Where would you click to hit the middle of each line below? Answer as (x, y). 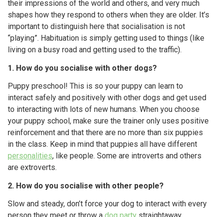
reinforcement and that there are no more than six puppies (105, 132)
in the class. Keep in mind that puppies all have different (102, 144)
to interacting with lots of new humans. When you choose (104, 109)
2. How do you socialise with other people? (86, 186)
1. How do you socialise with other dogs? (82, 68)
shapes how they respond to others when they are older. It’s (108, 15)
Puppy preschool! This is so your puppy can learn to (95, 86)
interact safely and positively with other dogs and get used (107, 97)
